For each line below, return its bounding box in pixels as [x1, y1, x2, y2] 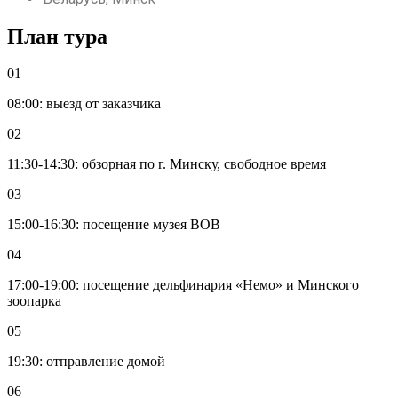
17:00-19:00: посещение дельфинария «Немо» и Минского [7, 277, 359, 293]
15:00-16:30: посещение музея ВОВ [7, 217, 220, 233]
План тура [7, 24, 107, 48]
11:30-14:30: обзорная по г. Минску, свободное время [7, 156, 326, 172]
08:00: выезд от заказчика [7, 96, 161, 112]
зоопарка [7, 293, 61, 309]
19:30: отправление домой [7, 354, 165, 370]
